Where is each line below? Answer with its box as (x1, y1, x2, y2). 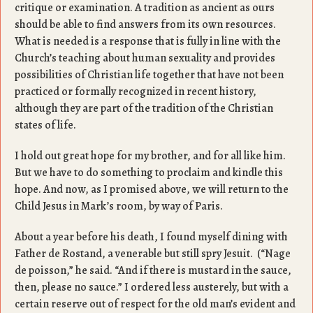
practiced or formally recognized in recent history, (15, 84, 256, 99)
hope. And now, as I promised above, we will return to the (15, 182, 289, 197)
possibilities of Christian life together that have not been (15, 67, 284, 82)
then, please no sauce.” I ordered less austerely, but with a (15, 279, 289, 295)
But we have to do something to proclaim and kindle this (15, 165, 283, 180)
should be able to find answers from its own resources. (15, 17, 276, 32)
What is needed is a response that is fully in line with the (15, 34, 281, 49)
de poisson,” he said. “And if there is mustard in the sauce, (15, 263, 291, 278)
